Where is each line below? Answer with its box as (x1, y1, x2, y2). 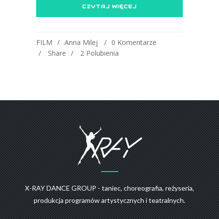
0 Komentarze (111, 37, 156, 47)
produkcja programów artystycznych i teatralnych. (34, 196, 185, 204)
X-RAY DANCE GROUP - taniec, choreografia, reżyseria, (25, 183, 194, 192)
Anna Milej (65, 37, 98, 47)
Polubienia (86, 48, 119, 58)
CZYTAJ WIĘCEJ (82, 3, 137, 10)
